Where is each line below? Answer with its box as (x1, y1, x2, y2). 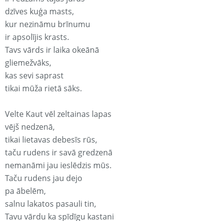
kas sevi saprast (5, 70, 64, 81)
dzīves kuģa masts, (5, 6, 74, 17)
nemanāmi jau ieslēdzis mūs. (5, 160, 111, 171)
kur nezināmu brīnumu (5, 19, 90, 30)
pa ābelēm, (5, 185, 46, 197)
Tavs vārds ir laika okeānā (5, 44, 99, 56)
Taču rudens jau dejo (5, 173, 82, 184)
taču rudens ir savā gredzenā (5, 147, 112, 158)
